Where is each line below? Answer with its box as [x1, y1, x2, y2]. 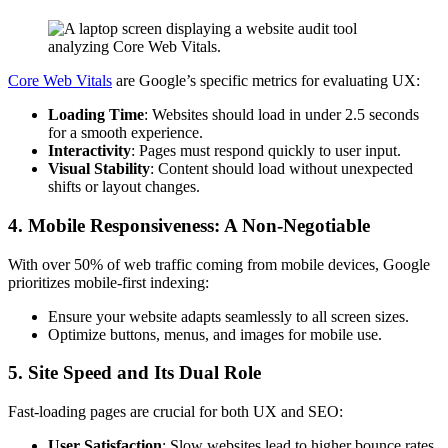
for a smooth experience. [48, 124, 203, 142]
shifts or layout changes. [48, 178, 200, 196]
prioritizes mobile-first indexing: [8, 273, 209, 291]
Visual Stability [48, 160, 150, 178]
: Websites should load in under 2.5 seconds [144, 106, 419, 124]
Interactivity [48, 142, 131, 160]
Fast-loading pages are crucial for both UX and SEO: [8, 403, 343, 420]
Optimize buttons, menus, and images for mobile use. [48, 325, 382, 343]
